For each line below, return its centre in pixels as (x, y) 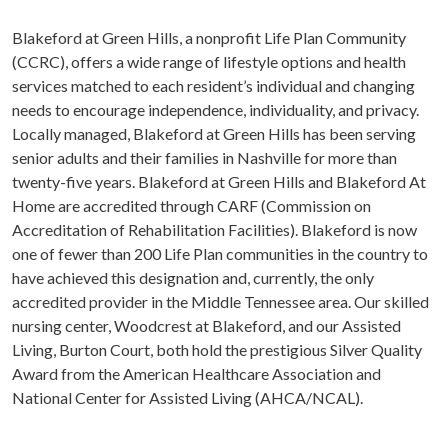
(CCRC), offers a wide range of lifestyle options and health (209, 61)
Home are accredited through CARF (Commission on (191, 205)
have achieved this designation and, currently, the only (193, 277)
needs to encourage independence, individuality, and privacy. (215, 109)
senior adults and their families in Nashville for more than (204, 157)
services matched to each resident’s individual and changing (213, 85)
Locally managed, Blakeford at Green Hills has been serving (214, 133)
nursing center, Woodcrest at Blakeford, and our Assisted (206, 325)
